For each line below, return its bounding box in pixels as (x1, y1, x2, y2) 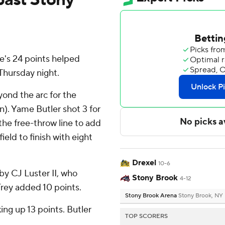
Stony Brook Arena (125, 192, 178, 200)
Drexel (132, 158, 156, 168)
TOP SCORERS (125, 212, 168, 220)
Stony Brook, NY (178, 192, 223, 200)
